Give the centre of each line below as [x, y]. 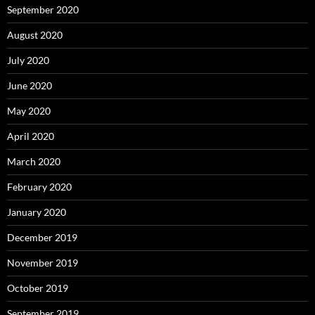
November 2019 [43, 263]
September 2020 [43, 10]
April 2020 [31, 136]
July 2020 [28, 60]
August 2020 [35, 35]
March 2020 [34, 162]
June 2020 [30, 86]
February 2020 [39, 187]
